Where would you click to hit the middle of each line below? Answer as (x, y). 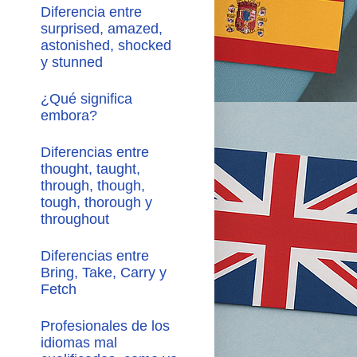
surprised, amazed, (102, 28)
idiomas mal (79, 343)
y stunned (72, 62)
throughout (75, 219)
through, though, (93, 185)
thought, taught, (90, 169)
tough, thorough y (96, 202)
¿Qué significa (86, 98)
